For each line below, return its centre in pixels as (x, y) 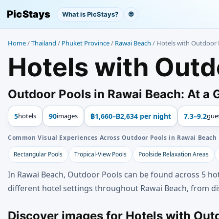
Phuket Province (86, 43)
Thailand (44, 43)
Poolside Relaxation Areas (174, 154)
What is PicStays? (90, 14)
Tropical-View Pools (100, 154)
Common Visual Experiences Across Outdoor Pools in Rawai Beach (112, 138)
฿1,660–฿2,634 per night (131, 116)
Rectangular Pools (38, 154)
